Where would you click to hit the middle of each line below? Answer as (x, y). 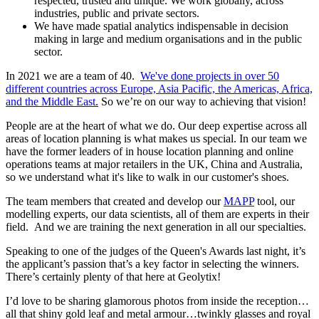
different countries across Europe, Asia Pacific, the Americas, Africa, (159, 88)
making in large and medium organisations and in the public (168, 38)
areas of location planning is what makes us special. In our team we (156, 138)
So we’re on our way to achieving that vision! (202, 101)
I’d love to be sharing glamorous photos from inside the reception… (157, 300)
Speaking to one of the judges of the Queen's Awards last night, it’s (156, 251)
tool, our (274, 201)
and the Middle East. (52, 101)
